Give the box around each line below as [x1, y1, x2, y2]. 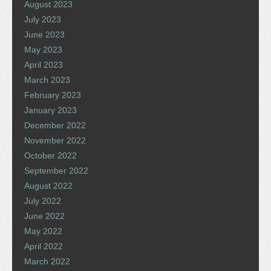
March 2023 [24, 74, 70, 85]
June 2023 [24, 29, 65, 39]
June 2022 [24, 211, 65, 221]
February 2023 [24, 90, 81, 100]
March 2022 [24, 256, 70, 266]
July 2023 [24, 14, 61, 24]
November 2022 [24, 135, 86, 145]
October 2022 [24, 150, 77, 160]
